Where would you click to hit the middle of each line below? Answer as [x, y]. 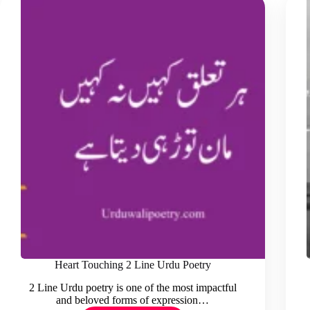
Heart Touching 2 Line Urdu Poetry [133, 265]
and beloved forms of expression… [133, 300]
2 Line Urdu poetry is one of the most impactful [133, 287]
